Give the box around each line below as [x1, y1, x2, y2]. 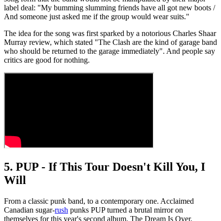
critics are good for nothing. [4, 56, 90, 65]
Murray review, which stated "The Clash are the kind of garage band [4, 38, 217, 47]
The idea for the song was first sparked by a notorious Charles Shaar [4, 29, 216, 38]
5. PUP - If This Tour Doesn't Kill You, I [4, 160, 205, 174]
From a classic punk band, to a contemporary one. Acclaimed [4, 197, 194, 205]
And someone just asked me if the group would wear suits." [4, 12, 189, 21]
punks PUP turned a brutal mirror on [68, 206, 183, 214]
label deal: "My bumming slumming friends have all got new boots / [4, 3, 215, 12]
